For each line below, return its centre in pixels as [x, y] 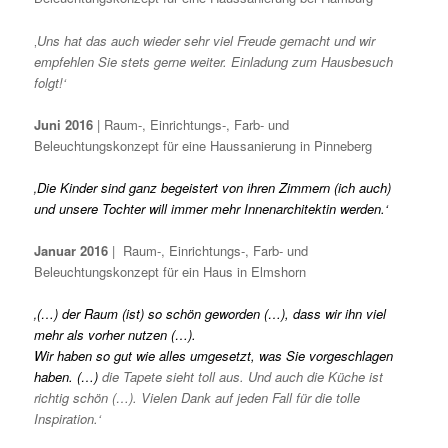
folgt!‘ [50, 82]
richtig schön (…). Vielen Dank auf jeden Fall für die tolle [197, 398]
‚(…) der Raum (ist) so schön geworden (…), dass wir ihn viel [210, 314]
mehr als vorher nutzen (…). [115, 335]
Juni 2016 [64, 124]
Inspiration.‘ [68, 419]
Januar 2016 [71, 250]
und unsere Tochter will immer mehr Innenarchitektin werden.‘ [211, 208]
